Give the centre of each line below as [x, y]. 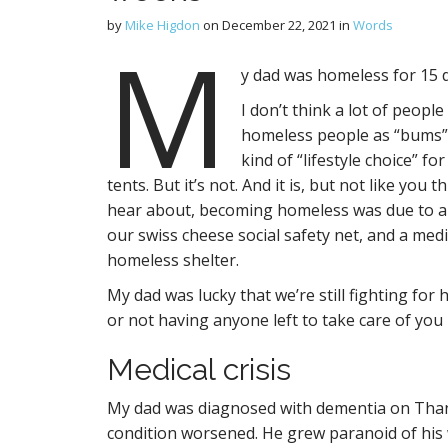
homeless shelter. [173, 260]
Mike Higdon [162, 25]
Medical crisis [199, 369]
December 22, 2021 [279, 25]
